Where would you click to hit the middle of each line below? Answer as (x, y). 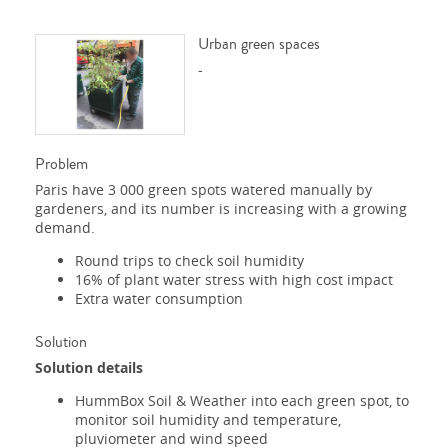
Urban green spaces (258, 44)
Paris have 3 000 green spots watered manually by (203, 189)
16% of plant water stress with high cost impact (234, 279)
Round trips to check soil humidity (189, 260)
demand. (65, 227)
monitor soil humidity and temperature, (208, 419)
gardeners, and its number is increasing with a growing (221, 208)
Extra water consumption (159, 298)
